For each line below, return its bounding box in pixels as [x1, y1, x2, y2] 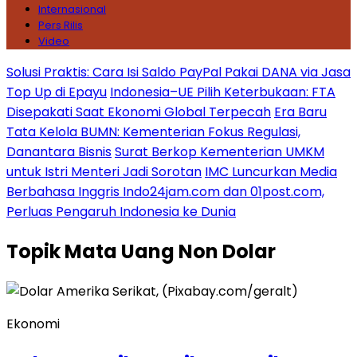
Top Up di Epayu [6, 83, 107, 101]
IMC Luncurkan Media [205, 163, 337, 181]
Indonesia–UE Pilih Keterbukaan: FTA [110, 83, 335, 101]
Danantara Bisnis [6, 143, 112, 161]
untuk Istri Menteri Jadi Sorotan [6, 163, 202, 181]
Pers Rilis [38, 18, 83, 33]
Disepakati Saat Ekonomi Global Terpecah [6, 103, 271, 121]
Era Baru [274, 103, 327, 121]
